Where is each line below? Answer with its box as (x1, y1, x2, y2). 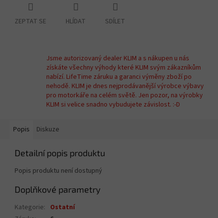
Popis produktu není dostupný (15, 166, 102, 176)
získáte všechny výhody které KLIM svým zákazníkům (46, 63, 201, 73)
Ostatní (50, 202, 75, 213)
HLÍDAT (66, 17, 86, 27)
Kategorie (15, 202, 44, 213)
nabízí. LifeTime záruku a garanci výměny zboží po (46, 72, 192, 82)
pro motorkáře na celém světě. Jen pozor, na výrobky (46, 91, 203, 101)
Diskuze (36, 125, 59, 135)
